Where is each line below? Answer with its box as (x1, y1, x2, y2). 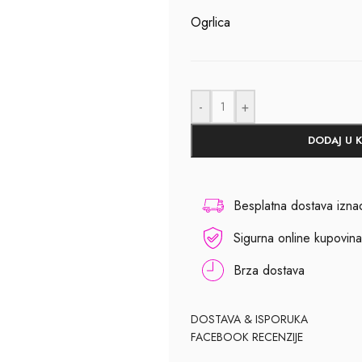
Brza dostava (233, 261, 305, 280)
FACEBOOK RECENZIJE (190, 329, 303, 346)
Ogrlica (190, 13, 230, 32)
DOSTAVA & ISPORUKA (190, 311, 308, 328)
